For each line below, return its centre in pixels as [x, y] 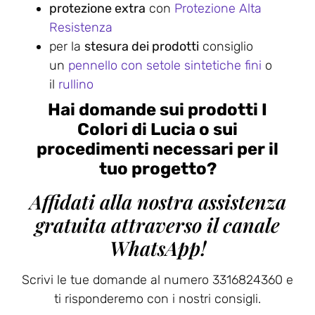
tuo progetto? [157, 168]
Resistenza [81, 27]
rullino [76, 84]
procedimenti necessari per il [157, 149]
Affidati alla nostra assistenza [157, 201]
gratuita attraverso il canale [157, 224]
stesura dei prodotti [142, 46]
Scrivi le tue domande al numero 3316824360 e [157, 279]
